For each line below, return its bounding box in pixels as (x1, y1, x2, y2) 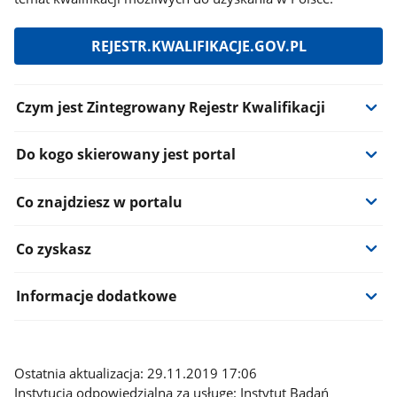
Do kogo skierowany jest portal (15, 144, 236, 165)
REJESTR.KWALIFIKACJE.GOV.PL (90, 35, 307, 56)
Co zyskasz (15, 238, 91, 259)
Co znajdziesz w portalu (15, 191, 183, 212)
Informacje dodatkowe (15, 286, 176, 307)
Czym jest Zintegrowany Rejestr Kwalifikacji (15, 97, 325, 118)
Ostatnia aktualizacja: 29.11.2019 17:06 (14, 363, 258, 382)
